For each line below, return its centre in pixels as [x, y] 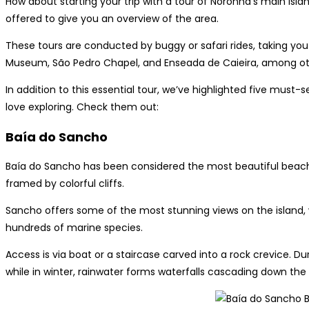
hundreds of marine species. [74, 227]
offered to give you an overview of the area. [112, 18]
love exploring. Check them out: [82, 107]
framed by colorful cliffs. [65, 183]
